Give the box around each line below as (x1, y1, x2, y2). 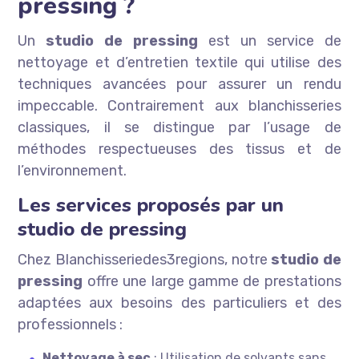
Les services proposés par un (18, 192, 284, 219)
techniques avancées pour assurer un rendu (18, 75, 341, 94)
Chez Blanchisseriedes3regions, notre (18, 251, 272, 269)
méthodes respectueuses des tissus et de (18, 140, 341, 159)
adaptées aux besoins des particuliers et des (18, 294, 341, 313)
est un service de (198, 32, 341, 50)
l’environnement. (18, 162, 127, 180)
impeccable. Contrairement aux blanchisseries (18, 97, 341, 115)
